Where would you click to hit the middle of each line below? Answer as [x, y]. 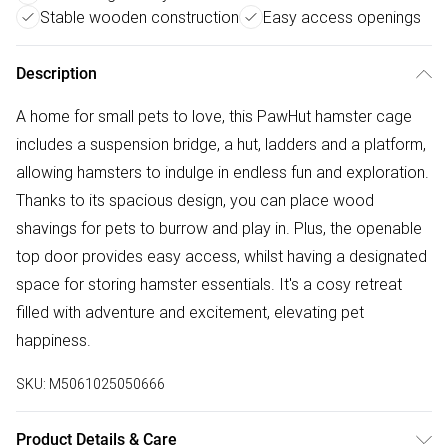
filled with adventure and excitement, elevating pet [190, 312]
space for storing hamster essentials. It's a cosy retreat [209, 284]
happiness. [53, 340]
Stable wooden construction [139, 17]
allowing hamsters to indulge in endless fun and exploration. [222, 172]
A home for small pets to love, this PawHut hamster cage [214, 116]
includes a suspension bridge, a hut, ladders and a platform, [221, 144]
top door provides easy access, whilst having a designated [221, 256]
